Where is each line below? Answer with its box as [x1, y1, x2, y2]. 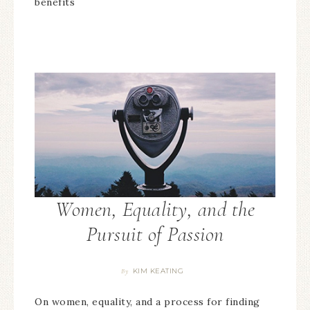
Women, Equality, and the [55, 197, 255, 223]
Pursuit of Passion [86, 221, 224, 248]
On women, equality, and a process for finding [35, 295, 260, 309]
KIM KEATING [132, 266, 183, 276]
